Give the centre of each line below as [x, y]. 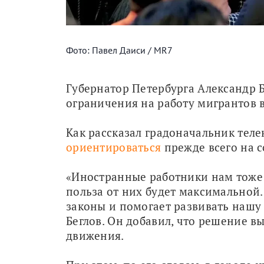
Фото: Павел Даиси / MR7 [119, 50]
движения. [95, 235]
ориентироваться [114, 147]
